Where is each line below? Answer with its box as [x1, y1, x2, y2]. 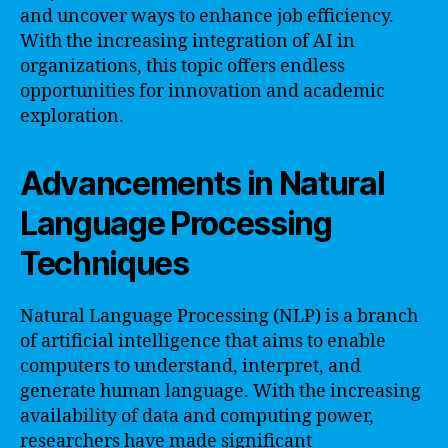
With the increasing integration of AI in [20, 29, 355, 53]
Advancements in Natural [20, 163, 385, 203]
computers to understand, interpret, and [20, 354, 361, 378]
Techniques [20, 243, 189, 283]
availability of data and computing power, [20, 404, 374, 428]
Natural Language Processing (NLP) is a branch [20, 304, 418, 328]
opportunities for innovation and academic [20, 79, 385, 103]
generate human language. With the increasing [20, 379, 421, 403]
